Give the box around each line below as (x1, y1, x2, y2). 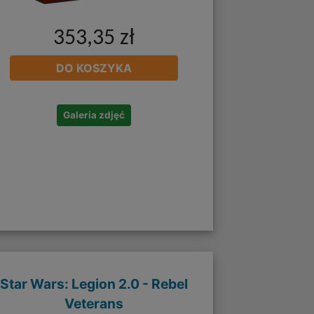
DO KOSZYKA (56, 61, 132, 76)
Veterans (64, 295, 124, 313)
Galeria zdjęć (63, 109, 125, 121)
